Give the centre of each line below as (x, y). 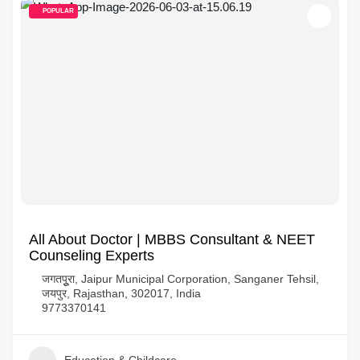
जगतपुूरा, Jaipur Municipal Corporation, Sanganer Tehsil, (180, 279)
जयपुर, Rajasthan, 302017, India (121, 293)
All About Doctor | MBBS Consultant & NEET (172, 239)
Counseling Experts (92, 256)
